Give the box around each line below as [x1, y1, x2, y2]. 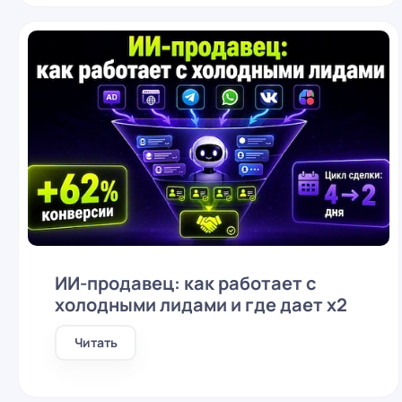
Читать [74, 334, 118, 351]
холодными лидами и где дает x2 [55, 293, 347, 317]
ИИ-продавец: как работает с [55, 271, 317, 295]
